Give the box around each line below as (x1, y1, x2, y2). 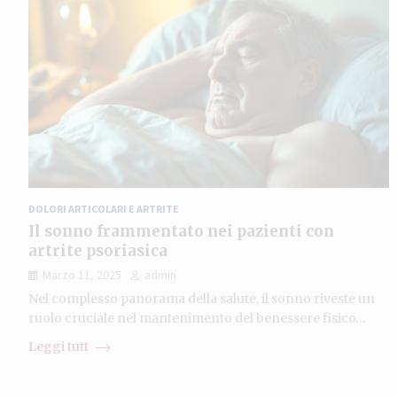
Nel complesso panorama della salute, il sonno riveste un (28, 290, 375, 307)
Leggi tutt (28, 338, 91, 354)
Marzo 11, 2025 (43, 266, 121, 283)
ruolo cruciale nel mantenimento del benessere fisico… (28, 309, 366, 326)
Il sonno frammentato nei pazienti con (28, 221, 334, 241)
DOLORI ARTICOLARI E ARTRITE (28, 201, 179, 215)
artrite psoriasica (28, 240, 167, 261)
